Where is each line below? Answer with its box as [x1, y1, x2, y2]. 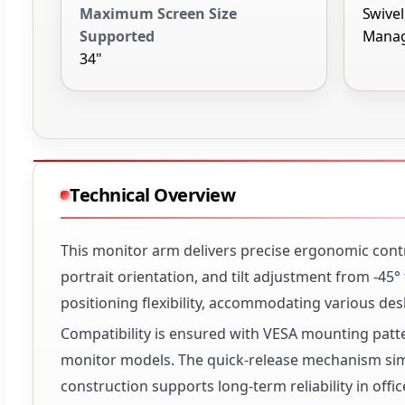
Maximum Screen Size [80, 4, 237, 24]
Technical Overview [70, 183, 235, 208]
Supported [80, 26, 155, 47]
